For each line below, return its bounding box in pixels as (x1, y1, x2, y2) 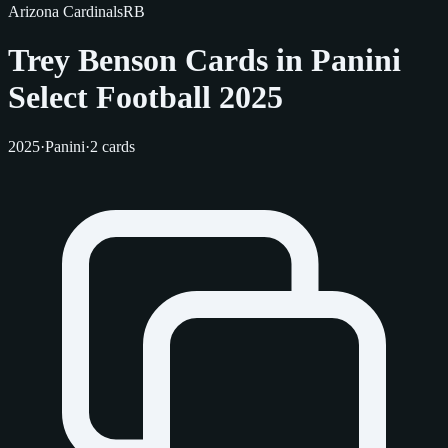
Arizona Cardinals (8, 3, 123, 20)
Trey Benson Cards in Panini (8, 42, 401, 79)
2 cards (90, 137, 135, 155)
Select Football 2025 (8, 79, 283, 116)
